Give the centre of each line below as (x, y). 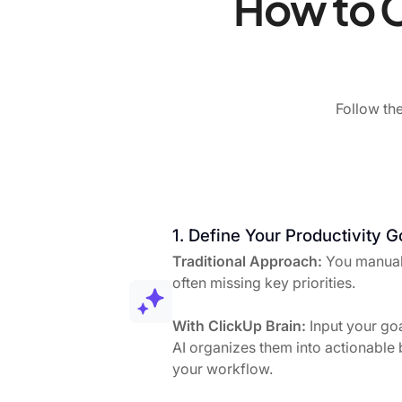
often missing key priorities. (264, 282)
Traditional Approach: (247, 261)
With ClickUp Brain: (239, 325)
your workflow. (223, 368)
